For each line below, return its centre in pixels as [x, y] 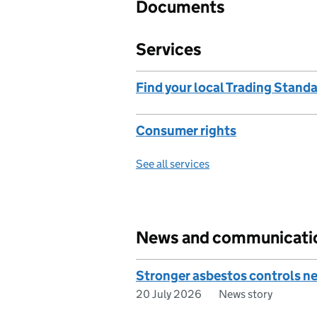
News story [246, 294]
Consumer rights [186, 131]
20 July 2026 [169, 294]
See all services [173, 164]
